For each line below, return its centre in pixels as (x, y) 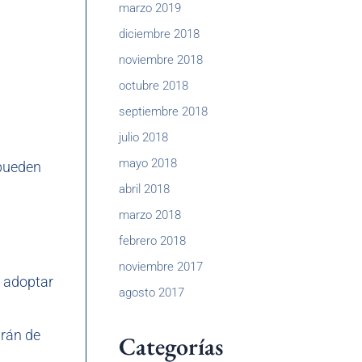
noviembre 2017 (161, 267)
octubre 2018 (154, 86)
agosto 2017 (152, 293)
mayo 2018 (148, 163)
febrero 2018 (152, 241)
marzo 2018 (150, 215)
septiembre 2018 (163, 112)
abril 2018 (144, 189)
